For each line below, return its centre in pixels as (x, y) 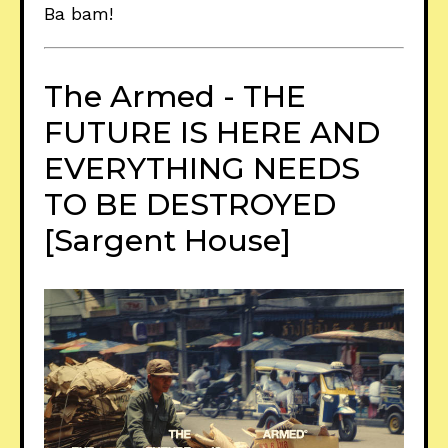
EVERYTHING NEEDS (202, 169)
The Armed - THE (175, 97)
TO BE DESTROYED (190, 205)
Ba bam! (78, 14)
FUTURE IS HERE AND (212, 133)
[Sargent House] (167, 241)
